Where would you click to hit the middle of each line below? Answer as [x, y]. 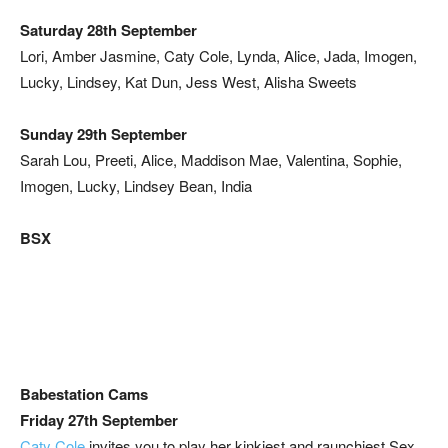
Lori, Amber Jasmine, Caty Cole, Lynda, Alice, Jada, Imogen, [218, 56]
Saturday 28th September [108, 30]
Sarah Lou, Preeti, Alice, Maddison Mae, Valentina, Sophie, [211, 160]
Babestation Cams [84, 394]
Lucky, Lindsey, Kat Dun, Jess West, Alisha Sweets [188, 82]
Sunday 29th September [103, 134]
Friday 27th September [99, 420]
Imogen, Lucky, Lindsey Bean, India [136, 186]
